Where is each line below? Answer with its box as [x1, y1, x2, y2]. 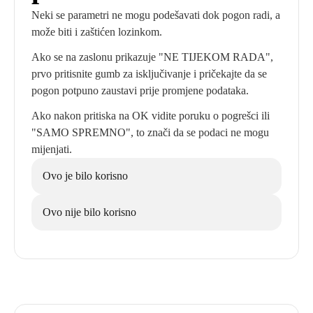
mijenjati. [31, 143, 72, 155]
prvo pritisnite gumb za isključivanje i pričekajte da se [31, 68, 267, 80]
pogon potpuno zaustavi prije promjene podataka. [31, 85, 249, 96]
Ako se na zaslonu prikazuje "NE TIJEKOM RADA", [31, 51, 273, 63]
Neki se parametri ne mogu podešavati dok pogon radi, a [31, 9, 280, 21]
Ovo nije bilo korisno [43, 206, 136, 218]
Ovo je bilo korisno [43, 170, 128, 182]
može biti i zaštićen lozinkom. [31, 26, 162, 38]
